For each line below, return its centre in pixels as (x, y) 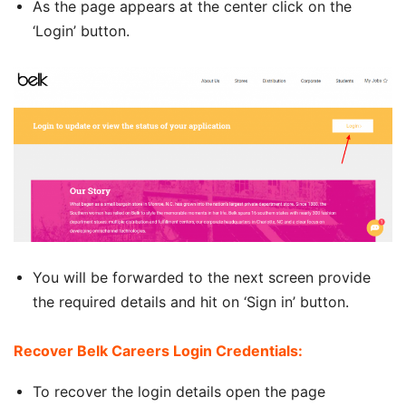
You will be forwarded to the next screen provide (202, 277)
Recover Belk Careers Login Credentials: (158, 350)
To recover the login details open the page (179, 391)
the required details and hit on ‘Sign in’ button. (191, 301)
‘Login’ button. (81, 30)
